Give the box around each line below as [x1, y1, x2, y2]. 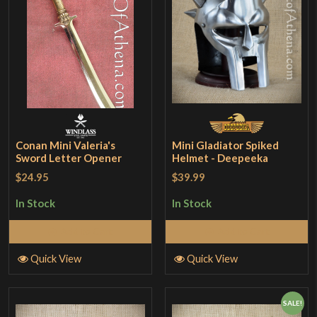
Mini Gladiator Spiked [172, 139, 279, 152]
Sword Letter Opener [16, 151, 122, 165]
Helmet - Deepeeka [172, 151, 269, 165]
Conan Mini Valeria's [16, 139, 116, 152]
